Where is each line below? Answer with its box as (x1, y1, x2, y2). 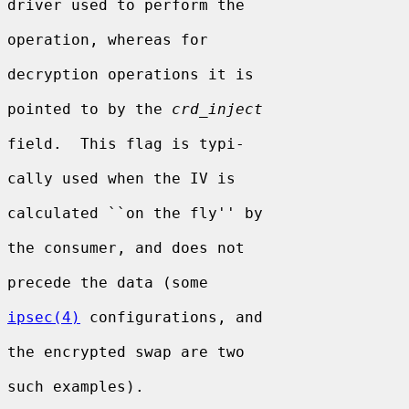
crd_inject (172, 100, 263, 118)
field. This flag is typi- (7, 134, 245, 152)
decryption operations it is (7, 65, 254, 83)
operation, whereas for (7, 30, 208, 48)
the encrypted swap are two (7, 342, 245, 361)
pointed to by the (7, 100, 172, 118)
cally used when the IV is (7, 169, 236, 187)
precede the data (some (7, 273, 208, 291)
